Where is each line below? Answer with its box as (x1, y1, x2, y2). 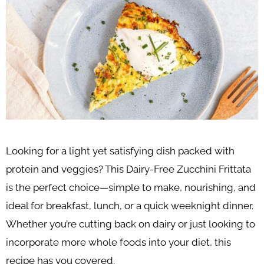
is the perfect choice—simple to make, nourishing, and (6, 181, 256, 193)
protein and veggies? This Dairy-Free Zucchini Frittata (6, 163, 251, 175)
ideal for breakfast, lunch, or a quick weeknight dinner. (6, 199, 253, 212)
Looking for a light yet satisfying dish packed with (6, 144, 235, 157)
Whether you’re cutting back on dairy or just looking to (6, 217, 255, 230)
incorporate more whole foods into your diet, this (6, 236, 231, 248)
